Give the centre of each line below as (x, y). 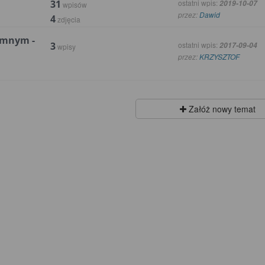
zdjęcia (68, 20)
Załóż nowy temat (221, 109)
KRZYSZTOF (219, 57)
